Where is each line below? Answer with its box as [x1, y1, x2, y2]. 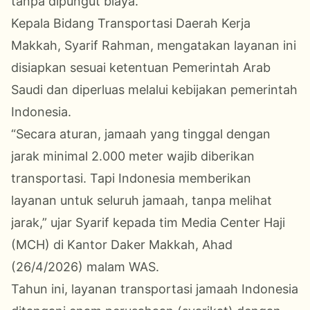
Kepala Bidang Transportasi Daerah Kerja [11, 15, 250, 30]
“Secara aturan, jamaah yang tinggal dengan [11, 126, 271, 141]
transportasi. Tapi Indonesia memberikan [11, 170, 251, 185]
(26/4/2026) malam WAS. [11, 259, 159, 274]
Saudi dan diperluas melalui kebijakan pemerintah [11, 82, 298, 97]
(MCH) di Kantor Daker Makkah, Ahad [11, 237, 232, 252]
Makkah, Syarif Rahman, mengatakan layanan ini [11, 37, 296, 53]
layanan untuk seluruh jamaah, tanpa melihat [11, 192, 272, 208]
